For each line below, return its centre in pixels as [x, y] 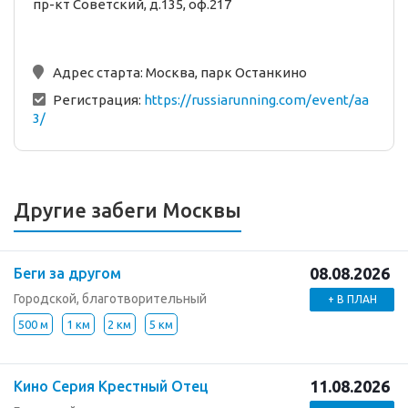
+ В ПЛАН [352, 299]
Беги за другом [67, 273]
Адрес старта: [99, 72]
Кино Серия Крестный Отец [111, 386]
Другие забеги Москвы [127, 209]
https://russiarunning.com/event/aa [256, 99]
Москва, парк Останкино [226, 72]
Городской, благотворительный [110, 298]
